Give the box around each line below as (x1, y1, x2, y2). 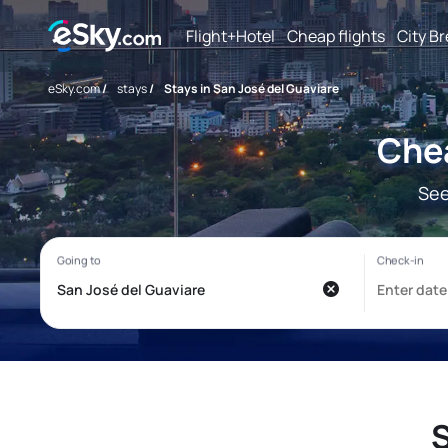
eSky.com (48, 80, 100, 97)
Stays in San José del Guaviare (164, 80, 339, 97)
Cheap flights (287, 24, 385, 47)
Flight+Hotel (186, 24, 275, 47)
